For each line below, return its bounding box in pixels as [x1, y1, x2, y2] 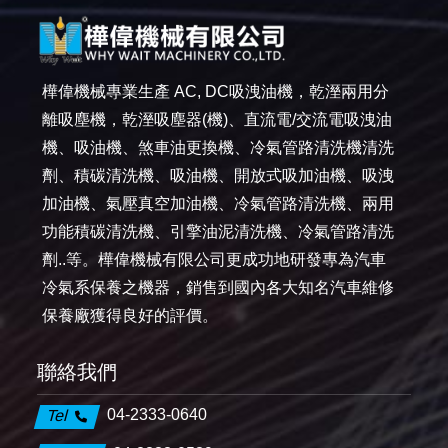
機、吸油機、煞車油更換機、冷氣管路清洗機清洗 [42, 139, 395, 157]
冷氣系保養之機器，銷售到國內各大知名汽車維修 [42, 279, 395, 297]
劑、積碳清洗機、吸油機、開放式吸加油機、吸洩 [42, 167, 395, 185]
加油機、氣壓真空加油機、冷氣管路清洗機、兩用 [42, 195, 395, 213]
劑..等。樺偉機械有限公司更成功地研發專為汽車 [42, 251, 387, 269]
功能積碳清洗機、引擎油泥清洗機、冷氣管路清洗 [42, 223, 395, 241]
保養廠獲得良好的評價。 [42, 307, 219, 325]
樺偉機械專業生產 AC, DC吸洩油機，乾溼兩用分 [42, 83, 390, 101]
